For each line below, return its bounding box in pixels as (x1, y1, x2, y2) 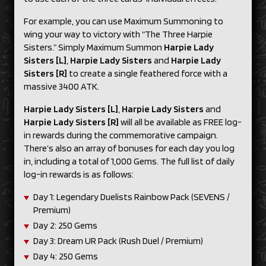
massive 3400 (24, 81, 79, 92)
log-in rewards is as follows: (24, 169, 137, 180)
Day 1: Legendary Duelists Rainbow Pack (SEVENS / (33, 191, 230, 202)
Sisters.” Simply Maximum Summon (24, 42, 164, 53)
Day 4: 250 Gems (33, 251, 100, 262)
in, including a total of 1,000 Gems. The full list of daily (24, 156, 235, 167)
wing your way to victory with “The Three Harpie (24, 28, 213, 40)
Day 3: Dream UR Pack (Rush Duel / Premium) (33, 235, 205, 246)
